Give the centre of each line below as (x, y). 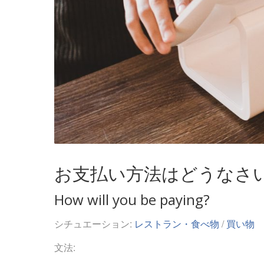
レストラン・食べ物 (177, 224)
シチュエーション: (94, 224)
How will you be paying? (132, 200)
